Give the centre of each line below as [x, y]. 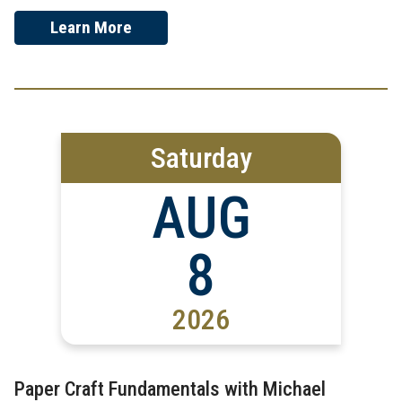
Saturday [201, 157]
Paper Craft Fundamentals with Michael [170, 388]
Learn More [92, 27]
